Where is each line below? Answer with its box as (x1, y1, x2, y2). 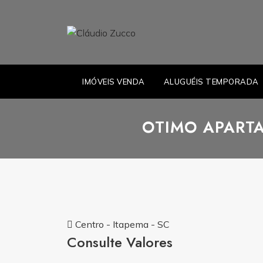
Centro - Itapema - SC (73, 218, 170, 230)
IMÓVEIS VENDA (82, 77, 145, 86)
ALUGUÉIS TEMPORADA (163, 77, 259, 86)
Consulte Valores (67, 232, 173, 252)
